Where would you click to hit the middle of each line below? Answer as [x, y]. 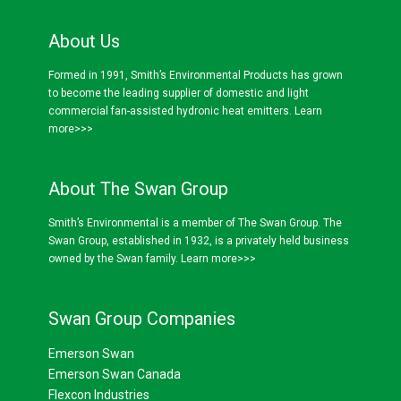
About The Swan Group [138, 188]
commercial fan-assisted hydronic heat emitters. [171, 111]
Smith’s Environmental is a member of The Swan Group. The [195, 222]
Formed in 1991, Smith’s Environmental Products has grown [196, 75]
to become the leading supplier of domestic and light [179, 93]
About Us [84, 41]
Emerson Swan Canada [115, 374]
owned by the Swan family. [115, 258]
